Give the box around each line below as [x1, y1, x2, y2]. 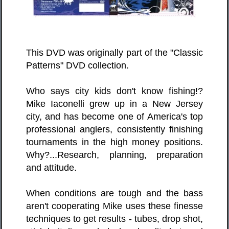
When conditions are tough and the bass [26, 188, 203, 198]
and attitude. [26, 163, 77, 173]
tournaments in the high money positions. [26, 137, 203, 147]
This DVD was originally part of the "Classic [26, 48, 203, 58]
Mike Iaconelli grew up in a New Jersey [26, 99, 203, 109]
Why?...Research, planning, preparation [26, 150, 203, 160]
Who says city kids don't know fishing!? [26, 86, 203, 96]
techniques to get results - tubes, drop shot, [26, 214, 203, 224]
